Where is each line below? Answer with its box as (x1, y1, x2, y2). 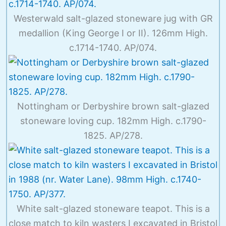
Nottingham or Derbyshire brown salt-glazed (17, 100, 209, 111)
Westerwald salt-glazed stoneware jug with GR (13, 13, 213, 24)
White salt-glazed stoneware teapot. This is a (16, 203, 210, 214)
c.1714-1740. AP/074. (69, 42, 157, 53)
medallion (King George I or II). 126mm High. (18, 27, 208, 38)
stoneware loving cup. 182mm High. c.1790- (20, 115, 206, 126)
